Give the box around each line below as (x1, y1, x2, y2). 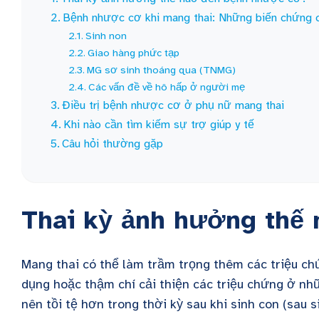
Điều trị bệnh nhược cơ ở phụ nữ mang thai (62, 98, 285, 113)
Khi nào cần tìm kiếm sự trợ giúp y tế (63, 117, 255, 132)
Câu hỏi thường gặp (62, 137, 164, 151)
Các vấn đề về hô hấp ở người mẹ (88, 80, 249, 93)
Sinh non (85, 29, 127, 42)
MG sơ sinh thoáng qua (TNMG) (87, 63, 236, 76)
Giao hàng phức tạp (88, 46, 180, 59)
